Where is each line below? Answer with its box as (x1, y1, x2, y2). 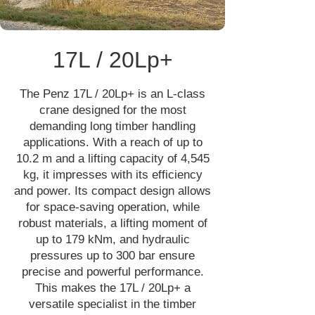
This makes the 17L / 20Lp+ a (34, 281, 191, 295)
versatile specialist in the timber (29, 297, 196, 311)
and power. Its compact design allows (14, 184, 211, 198)
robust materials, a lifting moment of (18, 217, 207, 230)
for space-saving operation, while (25, 200, 200, 214)
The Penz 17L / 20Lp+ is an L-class (20, 87, 205, 101)
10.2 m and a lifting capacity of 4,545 (15, 152, 210, 165)
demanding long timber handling (30, 120, 195, 133)
